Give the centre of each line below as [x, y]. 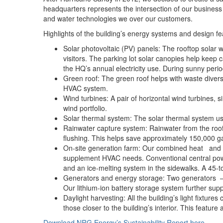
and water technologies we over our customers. [118, 18]
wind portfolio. [85, 108]
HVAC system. [86, 88]
